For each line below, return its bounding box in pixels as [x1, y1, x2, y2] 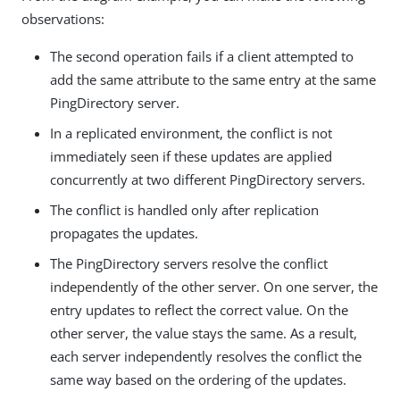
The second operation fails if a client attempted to [50, 47, 354, 66]
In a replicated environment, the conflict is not [50, 124, 332, 143]
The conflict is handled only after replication [50, 201, 319, 220]
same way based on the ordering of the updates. [50, 371, 346, 389]
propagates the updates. [50, 224, 198, 243]
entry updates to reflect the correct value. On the [50, 301, 348, 320]
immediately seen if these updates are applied [50, 147, 332, 166]
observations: [21, 10, 104, 29]
